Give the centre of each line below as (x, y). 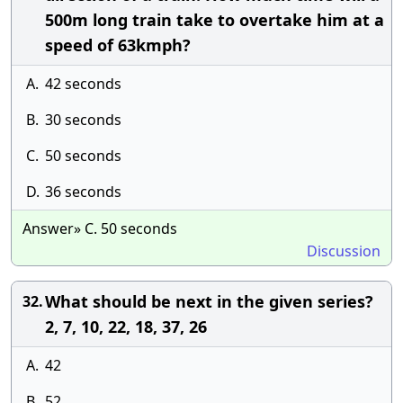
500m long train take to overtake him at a (215, 20)
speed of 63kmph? (118, 45)
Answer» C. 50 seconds (100, 228)
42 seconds (83, 84)
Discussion (344, 251)
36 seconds (83, 192)
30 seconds (83, 120)
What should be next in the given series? (209, 301)
